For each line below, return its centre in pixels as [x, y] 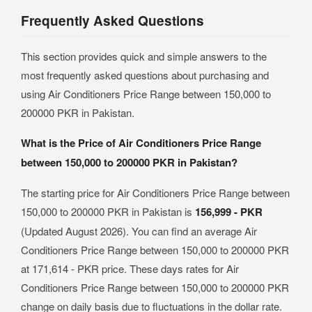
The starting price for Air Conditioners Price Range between [155, 193]
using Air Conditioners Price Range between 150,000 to [146, 94]
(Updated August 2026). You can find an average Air [139, 231]
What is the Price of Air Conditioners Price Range [141, 143]
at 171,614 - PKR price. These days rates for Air [130, 268]
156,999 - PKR [229, 212]
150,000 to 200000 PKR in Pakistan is [108, 211]
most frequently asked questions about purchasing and [145, 75]
